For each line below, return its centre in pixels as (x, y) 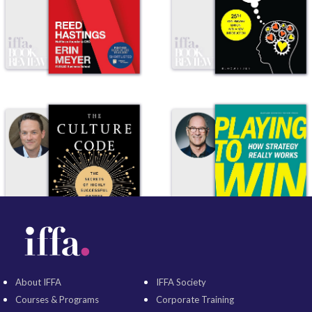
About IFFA (39, 282)
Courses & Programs (57, 299)
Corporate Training (195, 299)
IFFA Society (181, 282)
